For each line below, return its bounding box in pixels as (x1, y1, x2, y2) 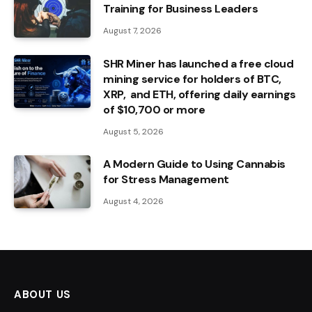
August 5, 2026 (103, 125, 164, 137)
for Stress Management (103, 171, 229, 187)
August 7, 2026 (103, 24, 162, 36)
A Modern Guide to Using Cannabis (103, 156, 286, 171)
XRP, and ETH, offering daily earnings (103, 86, 296, 102)
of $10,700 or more (103, 102, 205, 117)
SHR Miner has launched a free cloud (103, 56, 294, 71)
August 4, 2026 (103, 195, 164, 207)
